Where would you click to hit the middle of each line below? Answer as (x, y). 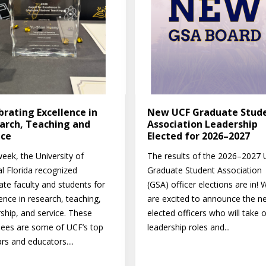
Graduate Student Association (204, 170)
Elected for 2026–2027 (198, 136)
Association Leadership (202, 124)
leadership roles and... (188, 227)
